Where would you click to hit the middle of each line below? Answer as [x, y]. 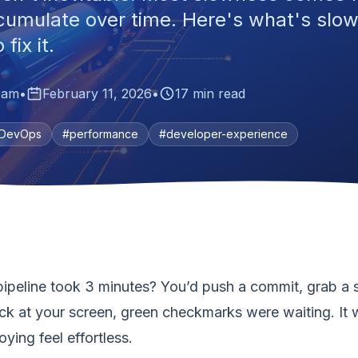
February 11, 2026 [97, 93]
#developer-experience [223, 134]
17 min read [210, 93]
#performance [100, 134]
